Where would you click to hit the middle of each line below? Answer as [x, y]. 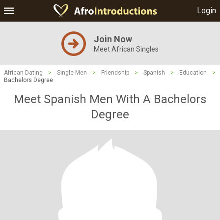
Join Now [113, 39]
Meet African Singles [126, 49]
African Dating [23, 73]
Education [193, 73]
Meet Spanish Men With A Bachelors [110, 99]
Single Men [72, 73]
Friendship [115, 73]
